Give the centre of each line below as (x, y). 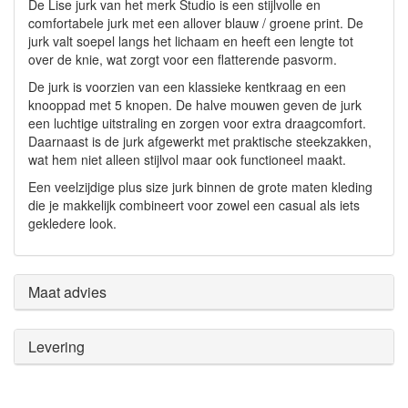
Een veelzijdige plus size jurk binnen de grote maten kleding (200, 186)
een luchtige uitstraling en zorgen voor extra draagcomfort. (197, 122)
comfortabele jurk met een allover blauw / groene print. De (196, 22)
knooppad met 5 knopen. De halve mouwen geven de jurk (195, 104)
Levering (56, 346)
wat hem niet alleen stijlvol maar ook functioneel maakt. (187, 159)
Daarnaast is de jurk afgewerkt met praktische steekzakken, (200, 141)
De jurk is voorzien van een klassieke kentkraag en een (187, 86)
